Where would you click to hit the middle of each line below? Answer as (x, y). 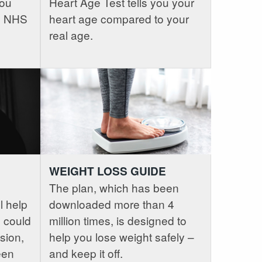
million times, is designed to (118, 220)
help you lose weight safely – (121, 236)
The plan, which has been (114, 187)
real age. (71, 35)
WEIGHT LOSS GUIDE (107, 171)
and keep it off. (86, 253)
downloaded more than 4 (111, 204)
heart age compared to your (119, 19)
